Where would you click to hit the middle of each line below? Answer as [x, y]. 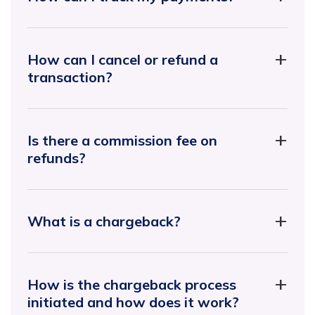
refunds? [57, 157]
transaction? [70, 77]
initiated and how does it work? [133, 302]
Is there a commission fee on [122, 140]
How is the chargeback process [132, 284]
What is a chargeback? [104, 221]
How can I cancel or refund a [123, 59]
